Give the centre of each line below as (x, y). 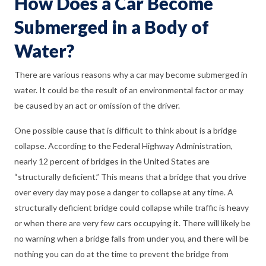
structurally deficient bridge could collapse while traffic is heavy (132, 208)
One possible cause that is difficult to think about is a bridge (126, 131)
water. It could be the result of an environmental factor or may (129, 90)
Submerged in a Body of (112, 27)
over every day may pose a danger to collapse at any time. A (124, 192)
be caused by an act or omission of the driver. (97, 106)
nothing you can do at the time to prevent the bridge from (121, 254)
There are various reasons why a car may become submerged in (131, 75)
